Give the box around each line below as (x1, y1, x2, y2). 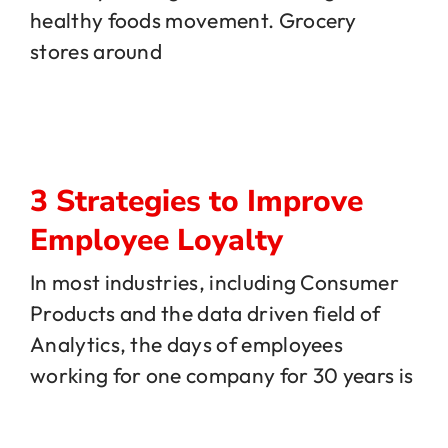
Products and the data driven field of (30, 300, 381, 327)
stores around (30, 37, 163, 64)
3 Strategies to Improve (30, 180, 363, 222)
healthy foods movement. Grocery (30, 6, 357, 33)
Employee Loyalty (30, 219, 283, 261)
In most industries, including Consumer (30, 269, 399, 296)
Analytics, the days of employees (30, 331, 344, 358)
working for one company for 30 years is (30, 362, 414, 389)
